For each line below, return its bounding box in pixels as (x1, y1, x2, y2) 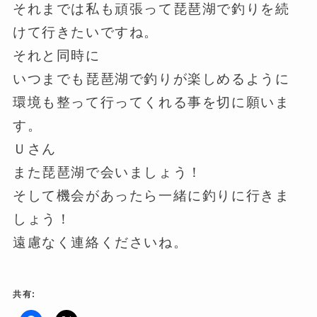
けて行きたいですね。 (12, 25, 159, 40)
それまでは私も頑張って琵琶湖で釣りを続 (12, 1, 290, 17)
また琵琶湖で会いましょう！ (12, 165, 202, 180)
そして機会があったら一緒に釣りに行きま (12, 188, 290, 204)
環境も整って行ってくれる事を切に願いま (12, 95, 290, 110)
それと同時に (12, 48, 100, 64)
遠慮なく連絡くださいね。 (12, 235, 188, 250)
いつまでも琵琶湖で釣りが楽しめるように (12, 71, 290, 87)
